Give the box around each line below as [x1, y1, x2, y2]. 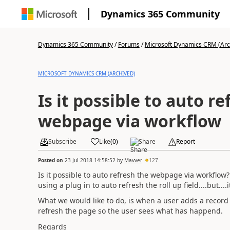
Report [176, 137, 195, 146]
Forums [118, 40, 140, 49]
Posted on [37, 156, 65, 164]
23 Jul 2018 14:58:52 [64, 156, 116, 164]
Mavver [124, 156, 142, 164]
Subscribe [48, 137, 76, 146]
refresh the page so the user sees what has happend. [37, 206, 223, 216]
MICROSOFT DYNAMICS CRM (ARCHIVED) [37, 70, 135, 77]
